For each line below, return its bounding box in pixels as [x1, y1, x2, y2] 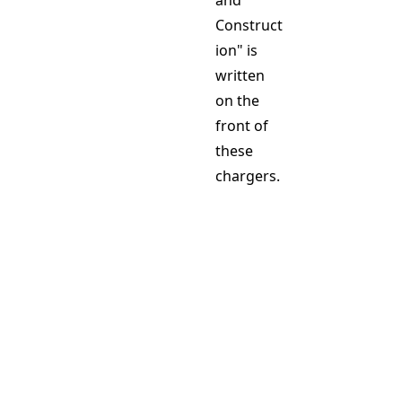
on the [215, 91, 259, 110]
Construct [215, 15, 283, 35]
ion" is [215, 40, 258, 60]
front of [215, 116, 268, 135]
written [215, 66, 265, 85]
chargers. [215, 166, 280, 186]
